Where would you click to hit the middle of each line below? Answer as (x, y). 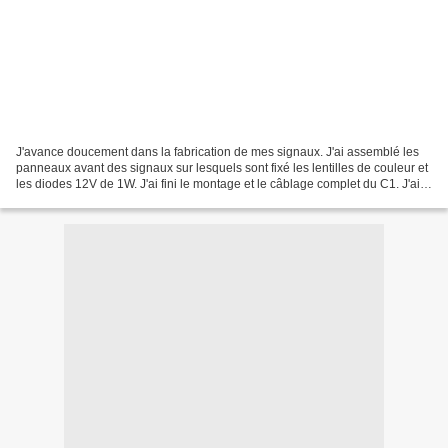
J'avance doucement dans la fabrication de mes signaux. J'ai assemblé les (217, 152)
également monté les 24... (86, 200)
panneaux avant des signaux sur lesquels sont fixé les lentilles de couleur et (222, 168)
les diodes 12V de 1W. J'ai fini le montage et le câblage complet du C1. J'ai (218, 184)
